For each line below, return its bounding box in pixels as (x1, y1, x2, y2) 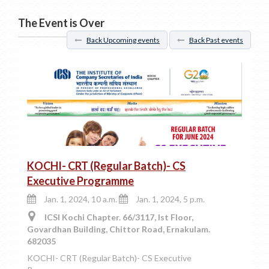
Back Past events (189, 35, 243, 45)
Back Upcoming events (86, 35, 160, 45)
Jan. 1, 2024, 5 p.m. (136, 194, 205, 205)
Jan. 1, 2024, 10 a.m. (44, 194, 117, 205)
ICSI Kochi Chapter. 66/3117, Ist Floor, (43, 212, 193, 223)
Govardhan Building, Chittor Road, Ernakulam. (27, 224, 210, 235)
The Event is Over (18, 16, 104, 30)
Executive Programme (27, 174, 134, 188)
